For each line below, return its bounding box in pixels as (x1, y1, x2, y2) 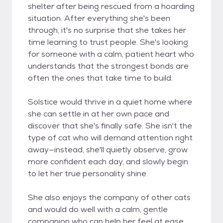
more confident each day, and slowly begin (28, 156, 188, 167)
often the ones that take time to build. (28, 73, 173, 83)
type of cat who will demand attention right (28, 132, 193, 143)
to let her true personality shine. (28, 168, 148, 179)
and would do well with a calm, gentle (28, 204, 168, 215)
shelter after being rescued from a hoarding (28, 1, 195, 11)
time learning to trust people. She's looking (28, 37, 188, 47)
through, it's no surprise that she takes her (28, 25, 186, 35)
